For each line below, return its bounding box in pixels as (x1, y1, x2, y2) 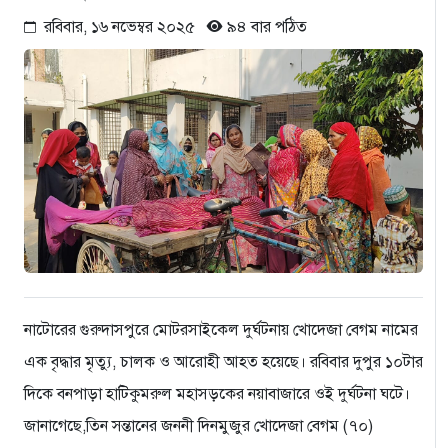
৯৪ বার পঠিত (223, 16, 307, 37)
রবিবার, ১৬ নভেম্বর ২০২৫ (44, 16, 207, 37)
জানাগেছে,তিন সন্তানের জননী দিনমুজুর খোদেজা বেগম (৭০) (24, 415, 373, 436)
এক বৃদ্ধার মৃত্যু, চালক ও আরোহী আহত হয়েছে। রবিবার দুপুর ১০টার (24, 351, 423, 372)
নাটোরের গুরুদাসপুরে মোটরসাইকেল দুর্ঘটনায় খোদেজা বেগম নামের (24, 319, 418, 340)
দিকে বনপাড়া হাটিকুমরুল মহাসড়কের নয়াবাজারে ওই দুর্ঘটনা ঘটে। (24, 383, 410, 404)
